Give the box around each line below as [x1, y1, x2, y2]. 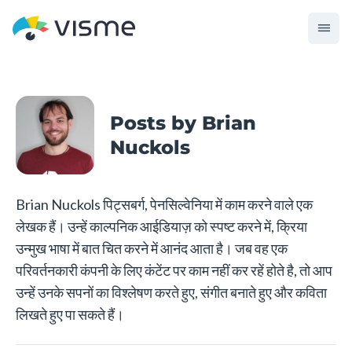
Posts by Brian [110, 112, 256, 134]
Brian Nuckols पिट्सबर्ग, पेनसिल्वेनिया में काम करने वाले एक [16, 196, 313, 213]
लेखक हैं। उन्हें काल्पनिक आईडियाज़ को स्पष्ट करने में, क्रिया [16, 218, 307, 235]
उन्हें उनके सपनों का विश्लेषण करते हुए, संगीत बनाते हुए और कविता [16, 284, 327, 301]
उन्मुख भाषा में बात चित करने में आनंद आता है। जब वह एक [16, 240, 288, 257]
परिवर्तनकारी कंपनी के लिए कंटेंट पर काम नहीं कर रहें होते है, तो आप [16, 262, 332, 279]
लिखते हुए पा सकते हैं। [16, 306, 124, 323]
